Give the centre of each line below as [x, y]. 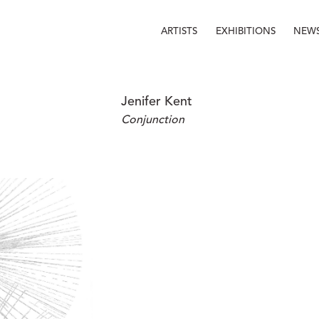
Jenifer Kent [157, 102]
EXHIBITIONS [246, 31]
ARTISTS [179, 31]
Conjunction [153, 120]
